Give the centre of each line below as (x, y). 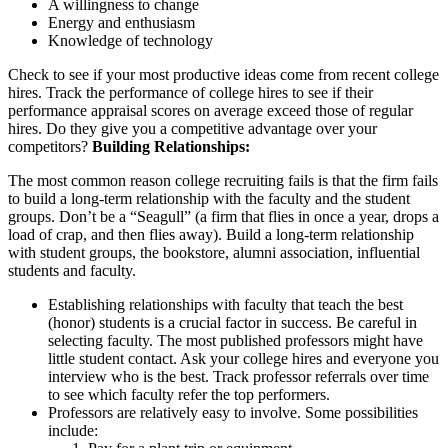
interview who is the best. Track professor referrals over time (238, 377)
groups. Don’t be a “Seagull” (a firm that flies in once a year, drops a (223, 217)
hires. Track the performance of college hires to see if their (190, 93)
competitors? (50, 147)
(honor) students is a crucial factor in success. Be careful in (232, 323)
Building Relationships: (171, 147)
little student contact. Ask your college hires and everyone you (243, 359)
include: (73, 431)
